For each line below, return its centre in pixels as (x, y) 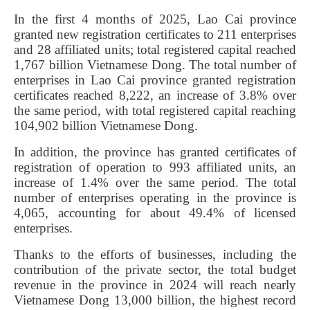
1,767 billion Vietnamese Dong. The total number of (155, 64)
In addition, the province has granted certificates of (155, 152)
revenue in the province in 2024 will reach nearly (155, 284)
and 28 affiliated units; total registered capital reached (155, 49)
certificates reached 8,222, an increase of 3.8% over (155, 95)
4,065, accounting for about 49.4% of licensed (155, 212)
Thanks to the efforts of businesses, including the (155, 254)
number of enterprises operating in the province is (155, 197)
